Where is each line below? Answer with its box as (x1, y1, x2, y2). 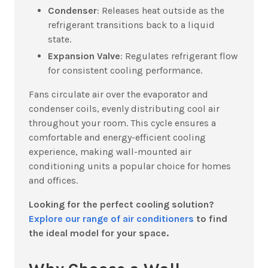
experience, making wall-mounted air (29, 145, 191, 157)
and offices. (29, 174, 78, 186)
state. (48, 33, 71, 45)
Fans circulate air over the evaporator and (29, 88, 208, 100)
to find (194, 212, 227, 224)
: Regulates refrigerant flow (120, 50, 238, 62)
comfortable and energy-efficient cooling (29, 131, 206, 143)
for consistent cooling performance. (48, 64, 202, 76)
